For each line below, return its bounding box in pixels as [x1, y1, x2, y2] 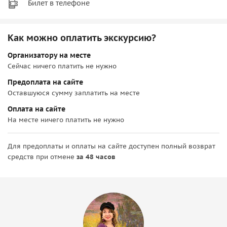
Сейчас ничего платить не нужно [8, 61, 117, 70]
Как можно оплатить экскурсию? [8, 31, 156, 44]
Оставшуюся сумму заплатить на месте [8, 88, 140, 97]
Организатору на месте [8, 50, 91, 60]
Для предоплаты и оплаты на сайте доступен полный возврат [8, 141, 215, 150]
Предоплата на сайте [8, 77, 83, 87]
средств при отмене [8, 152, 77, 161]
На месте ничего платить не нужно [8, 115, 124, 124]
